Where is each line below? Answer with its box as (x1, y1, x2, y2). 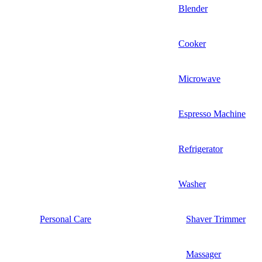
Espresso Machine (178, 108, 246, 119)
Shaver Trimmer (186, 213, 246, 224)
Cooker (178, 38, 206, 49)
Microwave (178, 73, 220, 84)
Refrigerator (178, 143, 223, 154)
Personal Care (40, 213, 91, 224)
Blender (178, 3, 208, 13)
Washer (178, 178, 206, 189)
